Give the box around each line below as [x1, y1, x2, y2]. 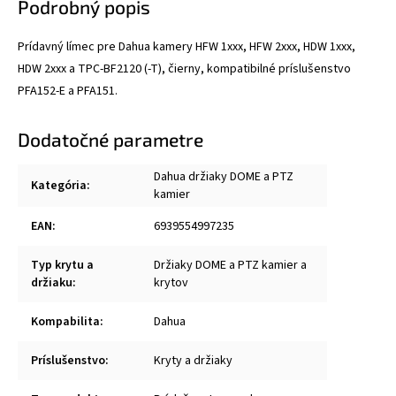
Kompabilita [31, 312, 100, 331]
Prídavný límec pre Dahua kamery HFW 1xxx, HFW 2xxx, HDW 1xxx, [18, 37, 355, 56]
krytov [154, 273, 188, 292]
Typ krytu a [31, 255, 94, 274]
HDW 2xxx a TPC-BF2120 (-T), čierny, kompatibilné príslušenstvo [18, 59, 351, 78]
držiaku [31, 273, 72, 292]
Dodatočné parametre [18, 127, 203, 150]
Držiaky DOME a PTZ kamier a [154, 255, 307, 274]
